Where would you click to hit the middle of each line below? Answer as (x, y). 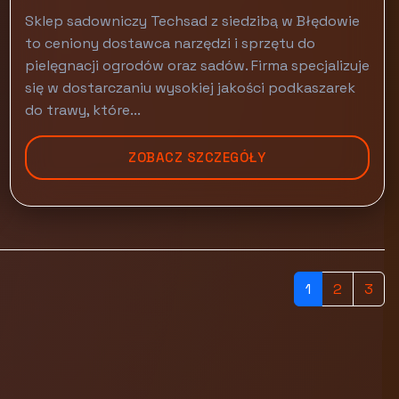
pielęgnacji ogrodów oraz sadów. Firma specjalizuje (197, 65)
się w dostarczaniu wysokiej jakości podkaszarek (190, 88)
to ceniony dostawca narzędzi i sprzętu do (170, 43)
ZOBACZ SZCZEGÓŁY (197, 157)
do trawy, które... (82, 110)
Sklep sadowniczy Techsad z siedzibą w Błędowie (192, 21)
